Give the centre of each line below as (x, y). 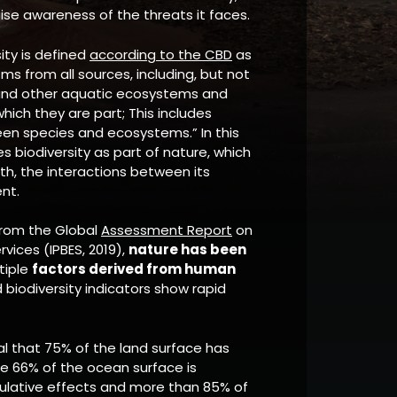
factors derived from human (134, 269)
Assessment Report (167, 230)
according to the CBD (161, 54)
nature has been (187, 249)
